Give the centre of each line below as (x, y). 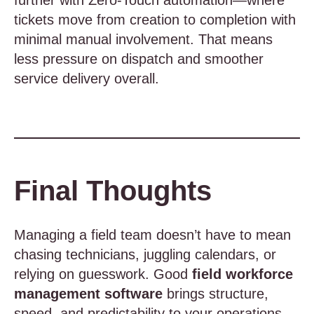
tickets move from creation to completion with (155, 20)
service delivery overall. (87, 78)
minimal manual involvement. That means (143, 39)
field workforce (243, 274)
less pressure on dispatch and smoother (139, 59)
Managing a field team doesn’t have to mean (152, 235)
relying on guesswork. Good (103, 274)
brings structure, (216, 294)
